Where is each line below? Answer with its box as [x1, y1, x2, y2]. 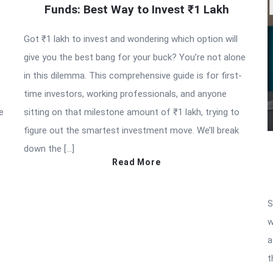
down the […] [24, 143, 74, 154]
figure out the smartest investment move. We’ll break [24, 124, 239, 136]
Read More [112, 157, 161, 167]
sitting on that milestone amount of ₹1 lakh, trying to [24, 106, 239, 118]
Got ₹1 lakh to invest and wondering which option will [24, 33, 238, 44]
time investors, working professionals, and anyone [24, 88, 227, 99]
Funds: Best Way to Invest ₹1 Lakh [44, 2, 229, 16]
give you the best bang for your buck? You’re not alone [24, 51, 246, 63]
